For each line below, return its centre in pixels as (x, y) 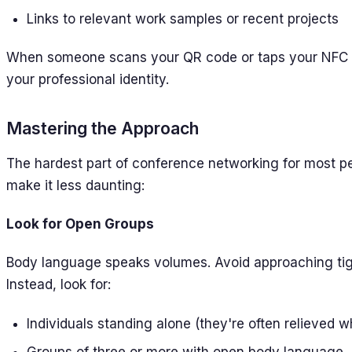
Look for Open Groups (80, 224)
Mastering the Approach (103, 128)
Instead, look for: (59, 285)
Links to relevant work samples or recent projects (182, 18)
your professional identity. (88, 79)
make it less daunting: (75, 185)
